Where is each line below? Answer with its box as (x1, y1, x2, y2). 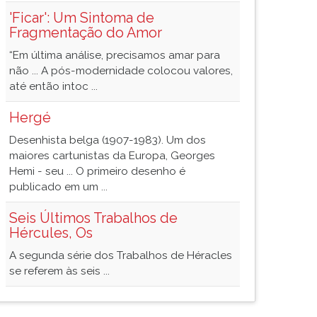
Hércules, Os (9, 224, 93, 241)
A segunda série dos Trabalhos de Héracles (9, 249, 232, 262)
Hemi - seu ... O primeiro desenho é (9, 165, 185, 178)
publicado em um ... (9, 180, 108, 193)
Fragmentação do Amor (9, 24, 162, 41)
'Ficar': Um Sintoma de (9, 9, 154, 26)
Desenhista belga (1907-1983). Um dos (9, 134, 206, 146)
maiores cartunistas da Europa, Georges (9, 149, 215, 162)
